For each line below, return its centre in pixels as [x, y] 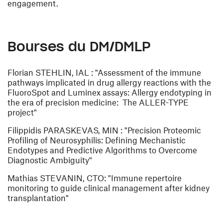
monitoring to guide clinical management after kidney [109, 188]
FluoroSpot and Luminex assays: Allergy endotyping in [110, 92]
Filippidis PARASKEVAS [53, 130]
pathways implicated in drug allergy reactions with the [109, 82]
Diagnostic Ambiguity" [50, 160]
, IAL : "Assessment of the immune [136, 72]
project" [22, 112]
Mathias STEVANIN [45, 178]
